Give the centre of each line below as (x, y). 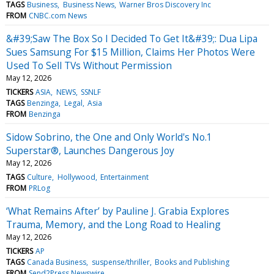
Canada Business (57, 262)
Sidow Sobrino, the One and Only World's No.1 (109, 137)
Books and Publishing (192, 262)
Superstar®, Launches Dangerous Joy (90, 150)
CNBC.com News (58, 15)
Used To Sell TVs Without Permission (89, 65)
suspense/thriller (120, 262)
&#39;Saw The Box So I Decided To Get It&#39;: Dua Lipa (132, 38)
